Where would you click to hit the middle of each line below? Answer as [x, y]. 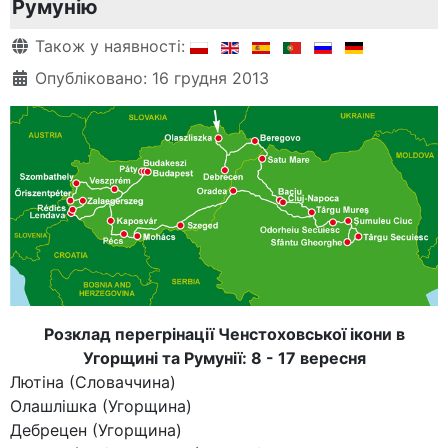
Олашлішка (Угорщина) [101, 406]
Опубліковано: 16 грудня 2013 [152, 77]
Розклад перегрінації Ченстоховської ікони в [224, 334]
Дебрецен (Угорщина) [96, 430]
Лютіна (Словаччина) [93, 382]
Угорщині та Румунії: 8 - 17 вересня [224, 358]
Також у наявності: [110, 45]
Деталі [36, 44]
